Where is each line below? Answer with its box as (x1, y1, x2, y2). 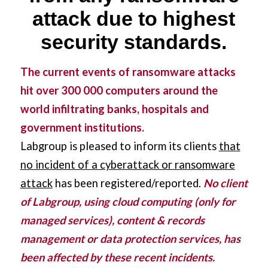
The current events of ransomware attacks (20, 65, 236, 79)
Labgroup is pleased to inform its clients (20, 139, 219, 153)
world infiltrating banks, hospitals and (20, 102, 209, 116)
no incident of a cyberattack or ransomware (20, 158, 235, 172)
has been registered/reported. (52, 176, 203, 190)
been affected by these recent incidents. (20, 251, 215, 264)
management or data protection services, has (20, 232, 240, 246)
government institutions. (20, 121, 144, 135)
